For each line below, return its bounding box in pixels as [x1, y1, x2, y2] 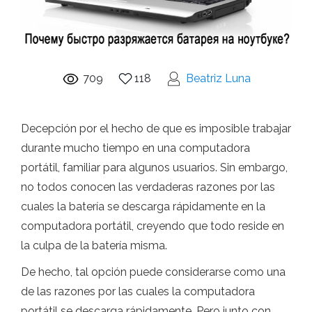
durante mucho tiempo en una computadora [21, 141, 250, 155]
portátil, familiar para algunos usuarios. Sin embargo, [21, 160, 288, 174]
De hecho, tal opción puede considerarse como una [21, 265, 286, 279]
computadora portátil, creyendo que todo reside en [21, 219, 284, 233]
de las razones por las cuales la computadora [21, 284, 255, 298]
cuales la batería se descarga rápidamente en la [21, 199, 265, 213]
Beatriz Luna [185, 71, 251, 85]
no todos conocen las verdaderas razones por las [21, 180, 275, 194]
